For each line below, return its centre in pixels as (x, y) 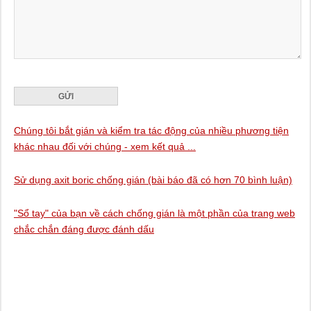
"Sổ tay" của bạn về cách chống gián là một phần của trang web (154, 213)
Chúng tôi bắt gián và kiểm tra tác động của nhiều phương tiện (151, 131)
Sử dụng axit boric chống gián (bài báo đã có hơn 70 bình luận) (153, 180)
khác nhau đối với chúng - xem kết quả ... (104, 146)
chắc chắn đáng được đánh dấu (84, 229)
